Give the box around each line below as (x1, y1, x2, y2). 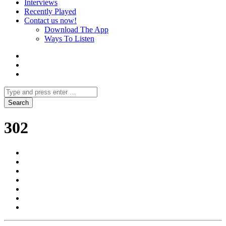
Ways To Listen (44, 34, 94, 43)
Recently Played (24, 7, 76, 16)
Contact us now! (24, 16, 77, 25)
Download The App (44, 25, 108, 34)
